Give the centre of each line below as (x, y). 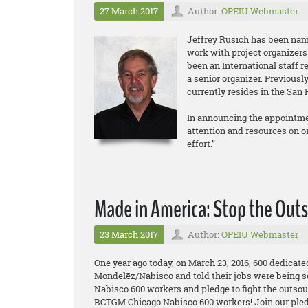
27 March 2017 (129, 11)
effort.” (201, 144)
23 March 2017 (129, 234)
